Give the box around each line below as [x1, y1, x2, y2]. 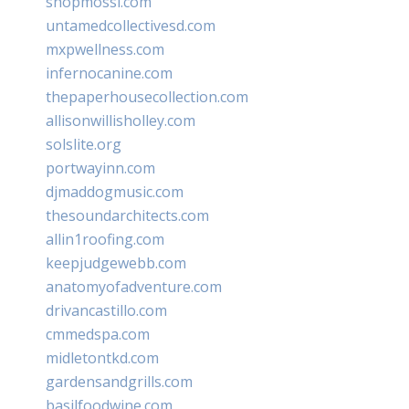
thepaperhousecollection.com [46, 86, 248, 107]
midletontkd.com [46, 347, 159, 368]
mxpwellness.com [46, 38, 164, 59]
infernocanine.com [46, 62, 173, 83]
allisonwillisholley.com [46, 110, 195, 131]
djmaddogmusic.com [46, 181, 184, 202]
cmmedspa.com [46, 323, 150, 344]
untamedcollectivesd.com [46, 15, 215, 36]
